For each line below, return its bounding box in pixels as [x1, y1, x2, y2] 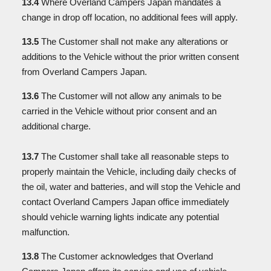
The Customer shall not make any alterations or [39, 36, 228, 47]
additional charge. [22, 121, 91, 131]
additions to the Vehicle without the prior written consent [22, 51, 239, 62]
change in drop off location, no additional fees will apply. [22, 12, 240, 22]
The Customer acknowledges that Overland [41, 251, 213, 261]
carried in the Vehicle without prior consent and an [22, 106, 217, 116]
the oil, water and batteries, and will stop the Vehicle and [22, 181, 240, 192]
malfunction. [22, 227, 70, 237]
